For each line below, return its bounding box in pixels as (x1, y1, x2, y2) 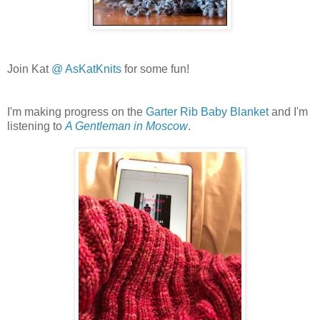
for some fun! (121, 63, 189, 76)
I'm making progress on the (7, 106, 146, 119)
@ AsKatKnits (51, 63, 121, 76)
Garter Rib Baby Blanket (146, 106, 269, 119)
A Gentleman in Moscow (65, 120, 188, 133)
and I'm (269, 106, 308, 119)
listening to (7, 120, 65, 133)
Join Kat (7, 63, 51, 76)
